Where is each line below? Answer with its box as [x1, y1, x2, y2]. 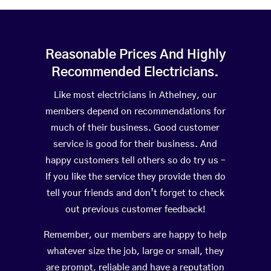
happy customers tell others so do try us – [45, 156, 226, 166]
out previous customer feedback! [65, 205, 206, 215]
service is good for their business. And [53, 140, 218, 149]
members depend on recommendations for [45, 107, 226, 117]
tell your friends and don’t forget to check [46, 189, 224, 198]
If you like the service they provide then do [45, 172, 226, 182]
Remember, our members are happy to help [44, 230, 227, 240]
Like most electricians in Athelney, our [54, 91, 217, 100]
